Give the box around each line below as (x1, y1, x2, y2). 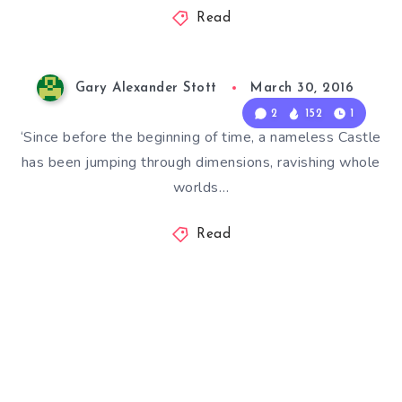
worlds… (172, 178, 230, 198)
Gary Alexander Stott (74, 82, 217, 96)
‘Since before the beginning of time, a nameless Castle (20, 127, 381, 148)
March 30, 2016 (250, 82, 354, 96)
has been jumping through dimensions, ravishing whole (21, 153, 380, 173)
